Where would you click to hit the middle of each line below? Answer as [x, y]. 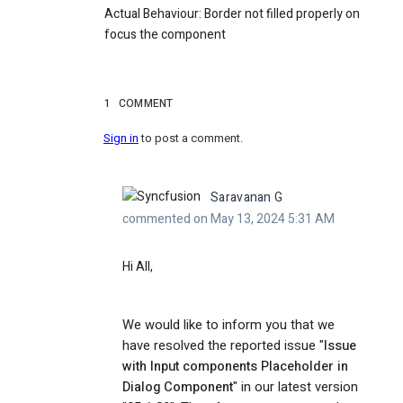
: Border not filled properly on [279, 14]
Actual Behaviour [152, 14]
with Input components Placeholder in [235, 367]
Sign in [121, 139]
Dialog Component [178, 388]
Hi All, [138, 267]
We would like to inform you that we [228, 326]
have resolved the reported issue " [223, 346]
